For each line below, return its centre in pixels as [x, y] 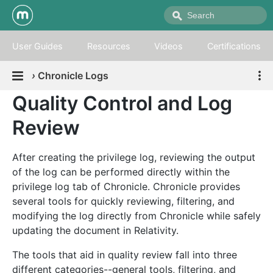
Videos [169, 46]
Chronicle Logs [73, 76]
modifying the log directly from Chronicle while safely [136, 216]
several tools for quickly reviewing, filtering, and [123, 201]
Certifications [234, 46]
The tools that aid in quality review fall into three [125, 255]
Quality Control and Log [122, 103]
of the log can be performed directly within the [121, 172]
